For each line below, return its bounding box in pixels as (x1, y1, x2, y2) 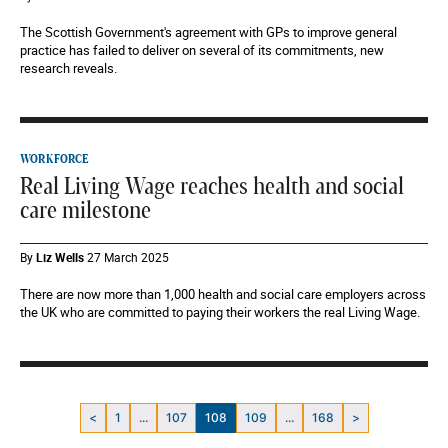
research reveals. (20, 59, 117, 77)
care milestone (20, 199, 151, 223)
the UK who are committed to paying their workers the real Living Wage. (20, 303, 420, 321)
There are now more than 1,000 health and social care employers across (20, 285, 426, 303)
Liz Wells (36, 249, 84, 265)
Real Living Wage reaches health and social (20, 175, 404, 199)
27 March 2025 (87, 249, 169, 265)
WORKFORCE (20, 153, 88, 165)
